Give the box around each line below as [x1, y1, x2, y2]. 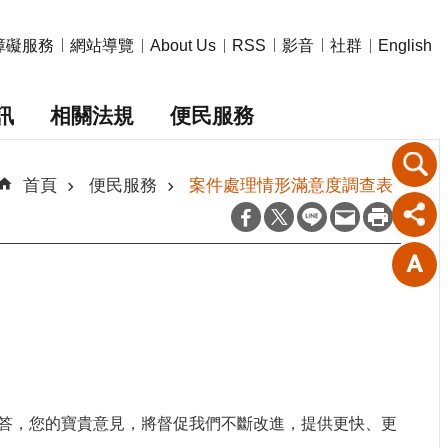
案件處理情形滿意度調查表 [189, 174, 393, 195]
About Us [150, 37, 216, 55]
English [378, 37, 432, 55]
